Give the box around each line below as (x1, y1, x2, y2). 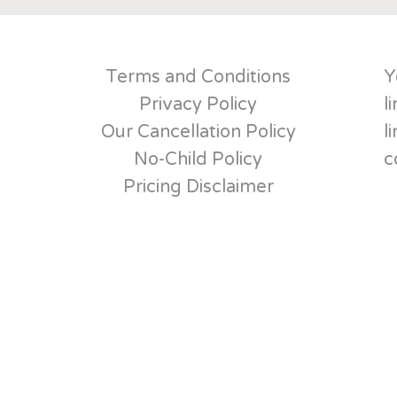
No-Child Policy (134, 149, 263, 170)
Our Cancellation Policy (100, 121, 296, 143)
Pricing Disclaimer (122, 176, 274, 198)
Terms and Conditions (105, 66, 292, 88)
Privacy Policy (139, 94, 258, 115)
